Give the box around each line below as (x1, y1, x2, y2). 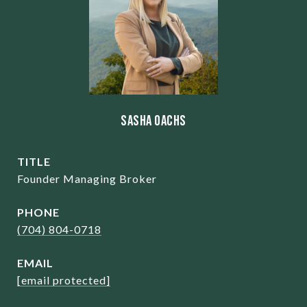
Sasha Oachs (121, 112, 186, 130)
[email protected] (17, 273, 110, 286)
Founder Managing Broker (17, 172, 157, 185)
